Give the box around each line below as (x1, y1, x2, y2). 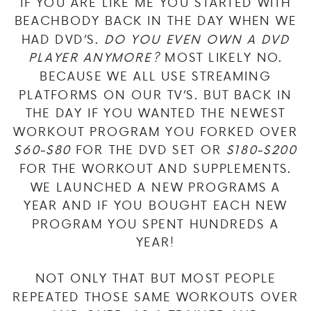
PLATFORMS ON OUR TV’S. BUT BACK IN (19, 85, 292, 103)
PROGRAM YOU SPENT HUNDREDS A (32, 215, 279, 233)
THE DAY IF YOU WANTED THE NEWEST (25, 103, 286, 121)
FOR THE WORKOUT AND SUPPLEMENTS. (19, 159, 292, 177)
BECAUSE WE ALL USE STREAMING (39, 67, 272, 85)
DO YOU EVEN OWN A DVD (103, 30, 290, 48)
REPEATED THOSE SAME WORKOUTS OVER (12, 287, 299, 305)
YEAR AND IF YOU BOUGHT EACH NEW (24, 196, 287, 214)
